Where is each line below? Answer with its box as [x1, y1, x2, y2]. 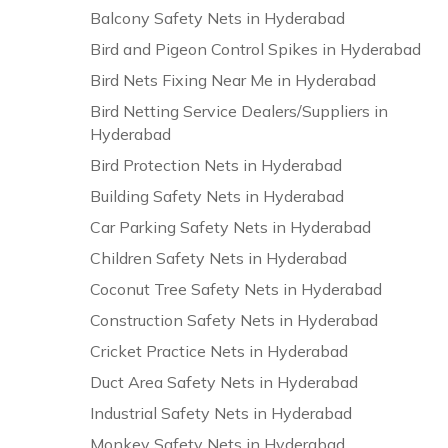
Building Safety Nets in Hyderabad [90, 186, 345, 206]
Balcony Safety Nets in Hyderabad [90, 8, 346, 28]
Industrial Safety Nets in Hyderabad [90, 403, 353, 423]
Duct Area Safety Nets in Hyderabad [90, 372, 359, 392]
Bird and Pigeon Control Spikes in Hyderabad [90, 39, 422, 59]
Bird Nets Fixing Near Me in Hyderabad [90, 70, 377, 90]
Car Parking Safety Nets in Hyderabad [90, 217, 372, 237]
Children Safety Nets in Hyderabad [90, 248, 348, 268]
